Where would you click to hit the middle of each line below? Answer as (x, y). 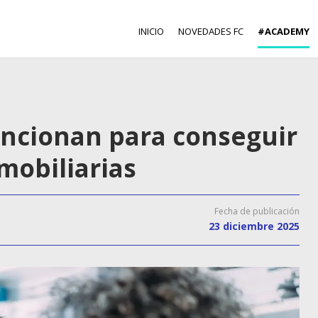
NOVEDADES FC (211, 31)
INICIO (151, 31)
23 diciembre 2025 (254, 226)
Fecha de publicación (257, 211)
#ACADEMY (284, 31)
